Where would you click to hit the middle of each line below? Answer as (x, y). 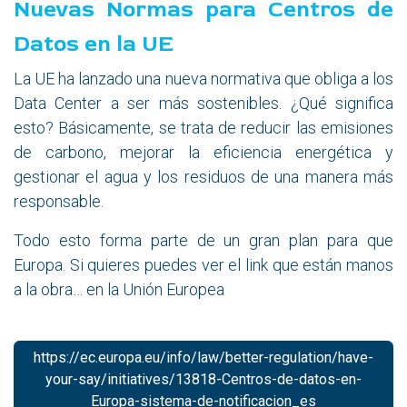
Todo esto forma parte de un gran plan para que (203, 240)
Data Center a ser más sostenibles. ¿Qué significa (203, 103)
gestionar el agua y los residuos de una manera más (203, 176)
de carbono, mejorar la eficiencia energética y (203, 152)
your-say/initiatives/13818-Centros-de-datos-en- (203, 379)
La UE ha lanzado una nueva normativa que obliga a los (203, 78)
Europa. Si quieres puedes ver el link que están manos (203, 264)
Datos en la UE (94, 44)
